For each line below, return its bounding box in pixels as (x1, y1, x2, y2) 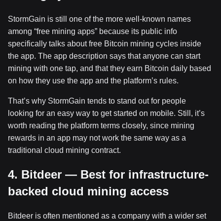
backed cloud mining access (8, 184, 169, 198)
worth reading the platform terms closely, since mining (8, 121, 194, 130)
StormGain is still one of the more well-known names (8, 14, 191, 23)
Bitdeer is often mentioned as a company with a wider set (8, 211, 206, 220)
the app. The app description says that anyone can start (8, 51, 200, 60)
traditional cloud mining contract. (8, 146, 121, 154)
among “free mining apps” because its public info (8, 27, 177, 36)
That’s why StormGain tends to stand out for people (8, 96, 186, 105)
